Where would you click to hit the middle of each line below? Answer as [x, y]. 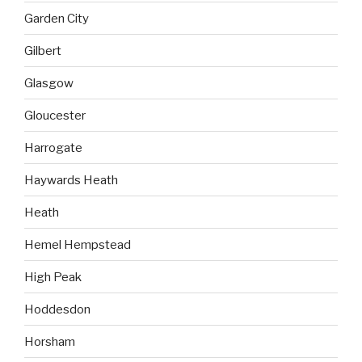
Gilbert [43, 51]
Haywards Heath [71, 180]
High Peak [53, 277]
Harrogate [53, 147]
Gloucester [55, 115]
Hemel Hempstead [78, 244]
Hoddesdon [57, 309]
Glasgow [49, 83]
